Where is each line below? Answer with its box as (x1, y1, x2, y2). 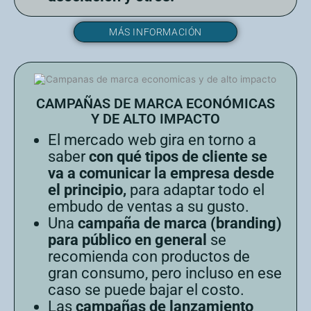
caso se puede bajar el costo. (48, 280, 244, 299)
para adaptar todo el (126, 180, 264, 199)
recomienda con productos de (48, 247, 250, 265)
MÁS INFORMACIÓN (109, 26, 202, 38)
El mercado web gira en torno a (48, 131, 256, 149)
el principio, (48, 180, 126, 199)
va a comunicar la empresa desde (48, 164, 274, 182)
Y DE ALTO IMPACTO (91, 110, 220, 127)
